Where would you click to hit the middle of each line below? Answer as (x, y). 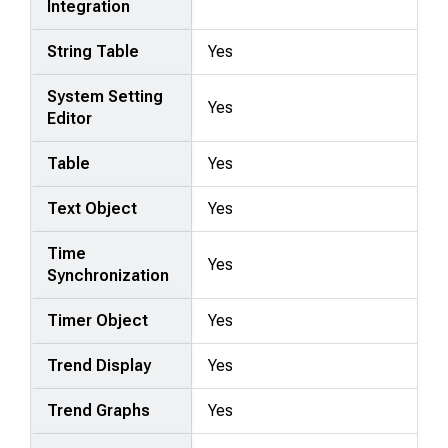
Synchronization (108, 275)
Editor (70, 118)
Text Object (92, 208)
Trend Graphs (99, 410)
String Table (93, 51)
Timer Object (98, 320)
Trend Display (99, 365)
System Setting (105, 96)
